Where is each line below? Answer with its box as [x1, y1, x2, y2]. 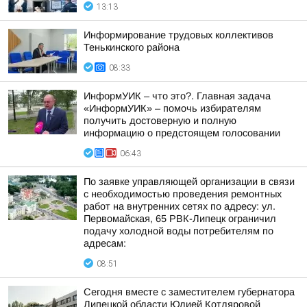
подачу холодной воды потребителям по [84, 225, 273, 236]
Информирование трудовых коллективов [84, 29, 273, 40]
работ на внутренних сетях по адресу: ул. [84, 201, 275, 212]
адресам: [84, 238, 126, 249]
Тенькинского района [84, 42, 180, 53]
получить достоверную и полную [84, 115, 236, 126]
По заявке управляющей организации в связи [84, 176, 295, 187]
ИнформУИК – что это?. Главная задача [84, 90, 271, 101]
